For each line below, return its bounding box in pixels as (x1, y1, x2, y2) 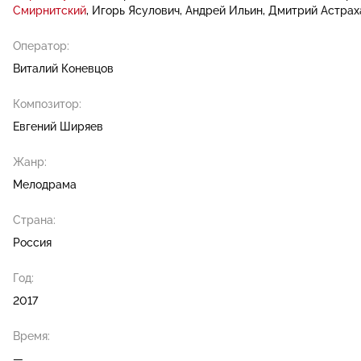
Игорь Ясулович (92, 3, 180, 17)
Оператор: (13, 39, 69, 52)
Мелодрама (13, 177, 77, 191)
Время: (13, 329, 50, 342)
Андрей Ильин (185, 3, 263, 17)
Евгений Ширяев (13, 119, 103, 133)
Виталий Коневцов (13, 61, 114, 75)
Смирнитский (13, 3, 86, 17)
